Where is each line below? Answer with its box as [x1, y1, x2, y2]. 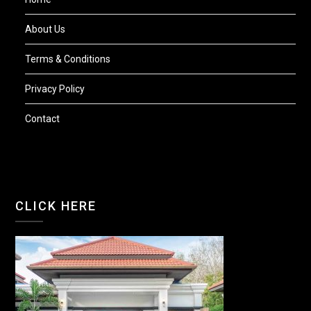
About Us [25, 23, 66, 35]
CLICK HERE [15, 198, 97, 213]
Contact [25, 112, 60, 124]
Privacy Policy [25, 83, 85, 94]
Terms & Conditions [25, 53, 111, 65]
